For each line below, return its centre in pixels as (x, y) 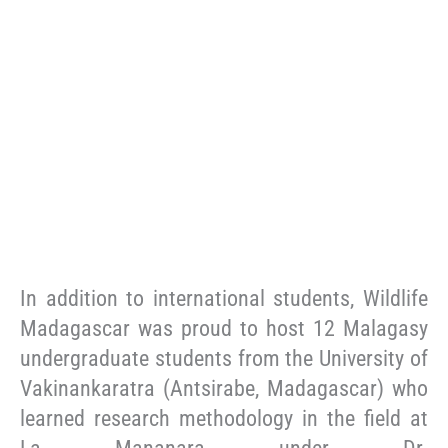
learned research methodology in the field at (224, 418)
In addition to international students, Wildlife (224, 298)
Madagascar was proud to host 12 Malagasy (224, 328)
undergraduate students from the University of (224, 358)
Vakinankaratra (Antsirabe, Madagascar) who (224, 388)
